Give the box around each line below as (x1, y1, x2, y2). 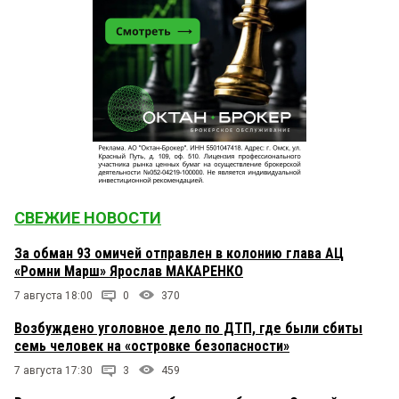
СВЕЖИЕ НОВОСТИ (14, 208, 161, 228)
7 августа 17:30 (14, 364, 93, 378)
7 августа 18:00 (14, 289, 93, 303)
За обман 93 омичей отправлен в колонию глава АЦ (14, 245, 344, 263)
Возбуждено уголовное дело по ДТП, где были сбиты (14, 320, 362, 338)
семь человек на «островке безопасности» (14, 338, 289, 355)
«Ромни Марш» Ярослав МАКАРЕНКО (14, 263, 243, 281)
